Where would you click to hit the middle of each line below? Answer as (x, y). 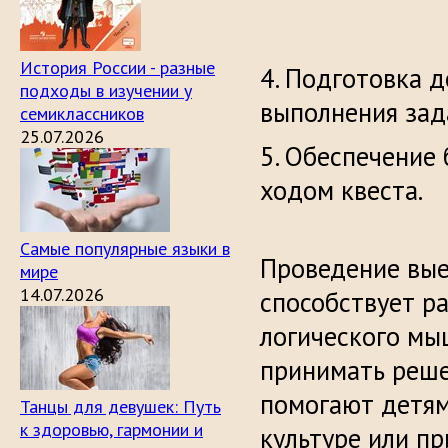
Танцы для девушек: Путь (120, 406)
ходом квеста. (341, 190)
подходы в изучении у (106, 90)
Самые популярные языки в (125, 248)
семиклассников (82, 113)
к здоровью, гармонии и (111, 429)
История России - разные (117, 67)
